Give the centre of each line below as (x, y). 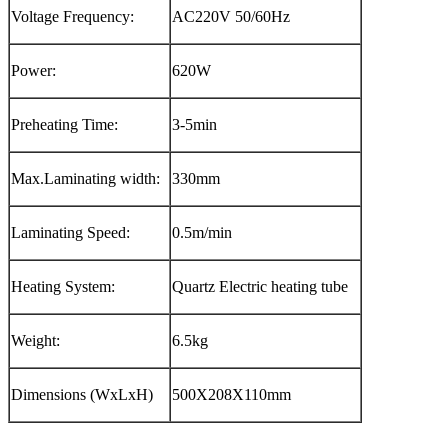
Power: (33, 70)
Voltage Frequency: (72, 16)
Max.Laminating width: (85, 178)
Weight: (35, 340)
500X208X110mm (231, 394)
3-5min (194, 124)
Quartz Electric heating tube (260, 286)
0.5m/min (202, 232)
